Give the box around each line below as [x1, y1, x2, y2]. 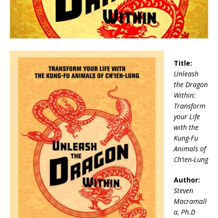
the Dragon [174, 80, 208, 90]
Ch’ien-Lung [174, 155, 208, 164]
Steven [174, 186, 193, 196]
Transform [174, 101, 205, 111]
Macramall [174, 197, 207, 206]
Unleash [174, 69, 199, 79]
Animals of [174, 144, 206, 154]
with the [174, 123, 199, 132]
